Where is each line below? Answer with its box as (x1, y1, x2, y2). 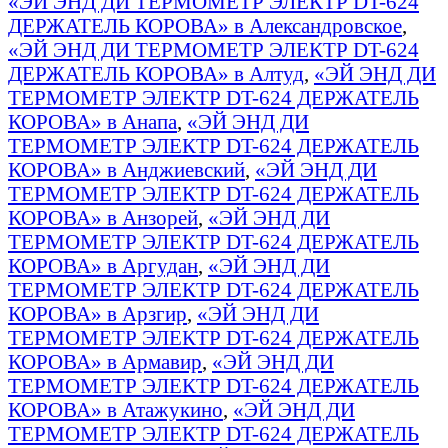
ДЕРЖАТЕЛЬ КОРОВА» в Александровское (8, 13, 402, 37)
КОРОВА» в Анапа (8, 109, 177, 133)
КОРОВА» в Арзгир (8, 301, 187, 325)
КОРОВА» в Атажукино (8, 397, 223, 421)
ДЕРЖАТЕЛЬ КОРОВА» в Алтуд (8, 61, 304, 85)
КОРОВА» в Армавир (8, 349, 202, 373)
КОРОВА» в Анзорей (8, 205, 198, 229)
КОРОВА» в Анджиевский (8, 157, 245, 181)
